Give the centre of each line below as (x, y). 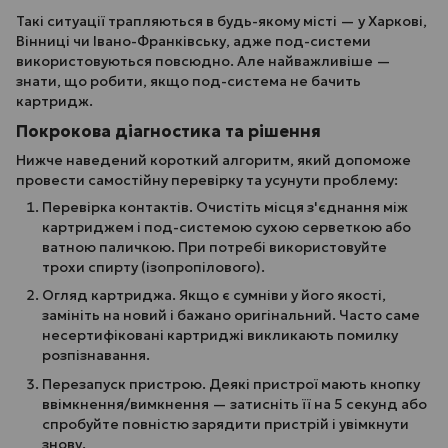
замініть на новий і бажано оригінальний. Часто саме (231, 315)
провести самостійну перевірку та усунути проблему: (207, 179)
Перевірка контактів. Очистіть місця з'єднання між (225, 206)
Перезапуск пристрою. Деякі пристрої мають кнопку (231, 383)
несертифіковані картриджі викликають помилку (220, 335)
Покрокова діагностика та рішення (168, 131)
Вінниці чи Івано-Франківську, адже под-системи (193, 41)
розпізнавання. (96, 355)
